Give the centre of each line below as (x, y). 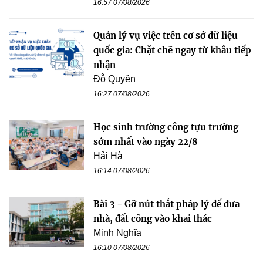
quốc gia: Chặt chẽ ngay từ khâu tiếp (172, 50)
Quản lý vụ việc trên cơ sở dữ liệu (166, 35)
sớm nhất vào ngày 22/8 (146, 141)
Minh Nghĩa (117, 232)
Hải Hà (108, 156)
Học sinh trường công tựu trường (166, 127)
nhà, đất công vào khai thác (153, 218)
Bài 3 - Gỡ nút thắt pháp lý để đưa (166, 204)
